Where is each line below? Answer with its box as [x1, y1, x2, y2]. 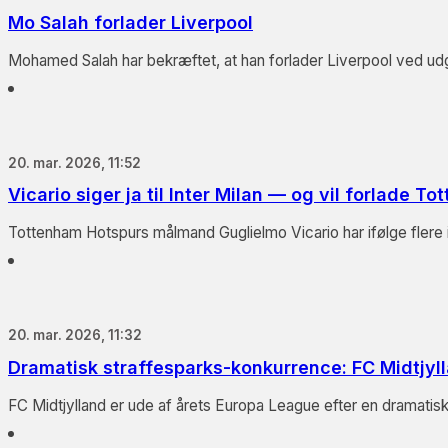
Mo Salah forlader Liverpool [8, 11, 253, 33]
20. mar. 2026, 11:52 [8, 154, 141, 171]
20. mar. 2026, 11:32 [8, 327, 142, 344]
